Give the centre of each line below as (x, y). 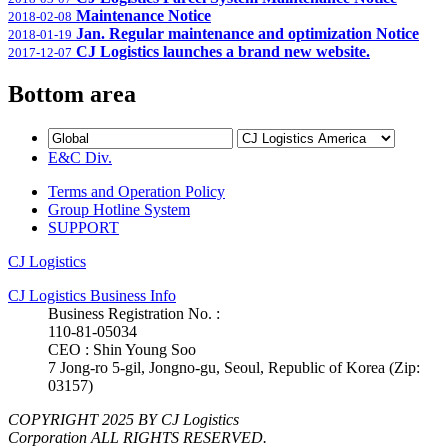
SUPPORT (83, 227)
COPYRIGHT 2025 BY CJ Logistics (123, 419)
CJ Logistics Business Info (92, 295)
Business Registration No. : (134, 313)
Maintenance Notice (143, 15)
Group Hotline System (119, 209)
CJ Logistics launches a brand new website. (223, 51)
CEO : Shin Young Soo (122, 349)
